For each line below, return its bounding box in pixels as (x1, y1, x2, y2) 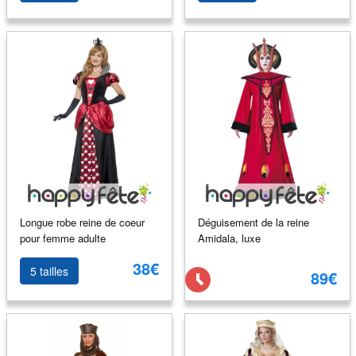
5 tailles (29, 263, 68, 279)
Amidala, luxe (197, 230, 261, 246)
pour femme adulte (19, 230, 106, 246)
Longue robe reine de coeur (19, 214, 145, 230)
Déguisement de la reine (197, 214, 309, 230)
